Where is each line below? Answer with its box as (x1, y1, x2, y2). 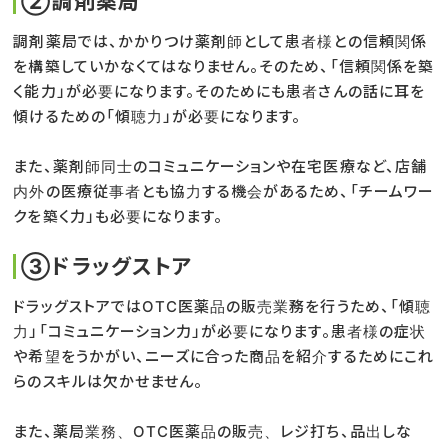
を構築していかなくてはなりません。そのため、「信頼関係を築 (13, 56, 434, 76)
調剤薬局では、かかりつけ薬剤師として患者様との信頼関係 (13, 31, 427, 51)
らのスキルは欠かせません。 (13, 371, 204, 391)
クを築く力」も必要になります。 (13, 206, 224, 226)
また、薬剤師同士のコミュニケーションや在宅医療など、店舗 (13, 156, 427, 176)
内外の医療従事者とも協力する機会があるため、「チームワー (13, 181, 434, 201)
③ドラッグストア (21, 253, 193, 279)
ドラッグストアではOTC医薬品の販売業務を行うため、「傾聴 (13, 296, 431, 316)
